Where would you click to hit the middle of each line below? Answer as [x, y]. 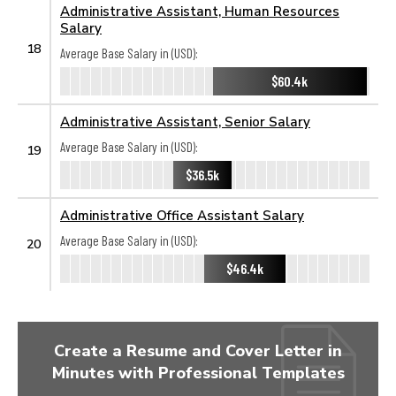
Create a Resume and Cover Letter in [198, 350]
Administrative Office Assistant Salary [182, 215]
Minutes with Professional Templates [198, 372]
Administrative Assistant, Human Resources [200, 11]
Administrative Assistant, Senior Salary [185, 121]
